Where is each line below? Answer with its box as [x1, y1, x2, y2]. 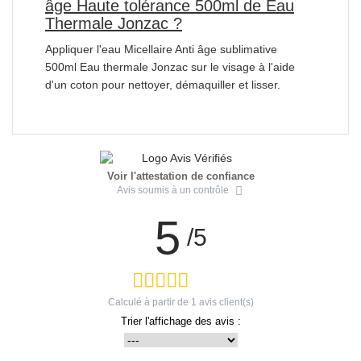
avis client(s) [196, 296, 254, 308]
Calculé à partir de [107, 296, 191, 308]
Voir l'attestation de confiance [106, 169, 255, 182]
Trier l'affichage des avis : [120, 314, 241, 327]
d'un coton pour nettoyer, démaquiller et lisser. [45, 77, 280, 91]
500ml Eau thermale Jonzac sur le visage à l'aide [45, 60, 295, 73]
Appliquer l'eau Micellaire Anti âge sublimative [45, 42, 277, 56]
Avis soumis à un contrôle [116, 184, 229, 196]
